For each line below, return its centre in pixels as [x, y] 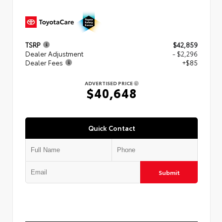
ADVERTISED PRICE [109, 83]
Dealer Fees [44, 63]
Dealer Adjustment [54, 54]
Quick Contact [111, 128]
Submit [169, 172]
